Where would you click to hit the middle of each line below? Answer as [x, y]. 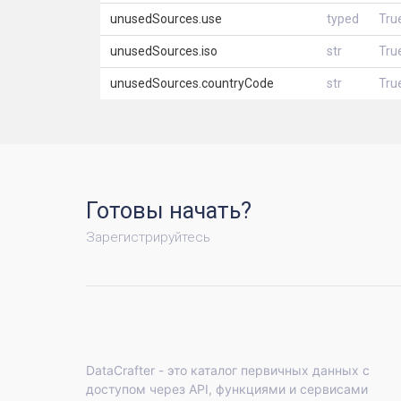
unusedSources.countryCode [192, 83]
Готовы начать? [169, 211]
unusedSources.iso [163, 51]
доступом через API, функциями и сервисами [227, 389]
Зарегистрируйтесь [148, 237]
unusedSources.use [166, 19]
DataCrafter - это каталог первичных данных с [228, 370]
